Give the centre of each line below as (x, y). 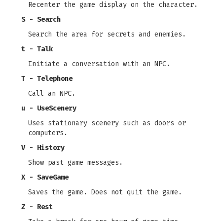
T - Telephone (47, 79)
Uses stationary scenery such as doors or (107, 123)
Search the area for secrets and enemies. (107, 34)
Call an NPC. (52, 93)
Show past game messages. (75, 163)
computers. (48, 133)
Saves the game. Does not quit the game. (105, 192)
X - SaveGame (45, 177)
